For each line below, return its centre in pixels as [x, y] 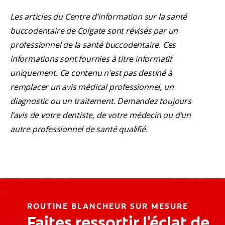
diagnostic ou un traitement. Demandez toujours [101, 101]
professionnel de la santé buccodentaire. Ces [93, 45]
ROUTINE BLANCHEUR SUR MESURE [108, 206]
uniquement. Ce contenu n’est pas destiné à [91, 73]
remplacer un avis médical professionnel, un [92, 87]
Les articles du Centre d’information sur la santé [99, 17]
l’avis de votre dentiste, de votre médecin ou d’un [100, 115]
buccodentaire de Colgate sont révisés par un [94, 31]
